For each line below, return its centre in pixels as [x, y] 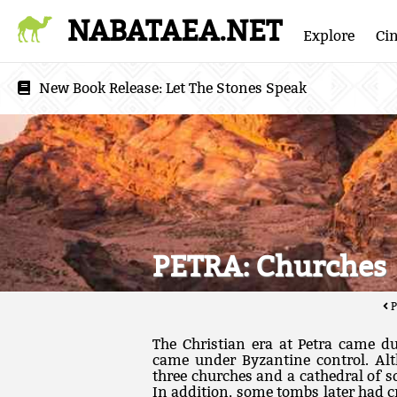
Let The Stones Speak [236, 88]
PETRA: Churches [269, 267]
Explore [329, 36]
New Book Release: [102, 88]
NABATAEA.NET [175, 31]
